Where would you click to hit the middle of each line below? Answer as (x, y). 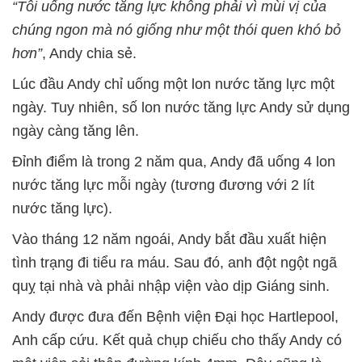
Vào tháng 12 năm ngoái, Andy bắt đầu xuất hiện (169, 239)
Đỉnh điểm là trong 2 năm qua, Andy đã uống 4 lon (174, 162)
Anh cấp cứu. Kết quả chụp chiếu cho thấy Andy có (177, 340)
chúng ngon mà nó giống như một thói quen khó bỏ (177, 30)
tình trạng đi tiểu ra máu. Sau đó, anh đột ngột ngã (175, 263)
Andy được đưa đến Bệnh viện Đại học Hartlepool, (175, 317)
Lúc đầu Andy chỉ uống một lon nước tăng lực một (173, 84)
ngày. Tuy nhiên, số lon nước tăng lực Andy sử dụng (181, 107)
